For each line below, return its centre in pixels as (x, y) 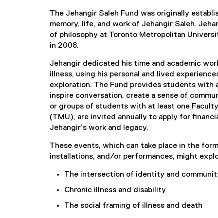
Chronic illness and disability (115, 190)
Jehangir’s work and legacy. (99, 128)
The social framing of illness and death (133, 206)
